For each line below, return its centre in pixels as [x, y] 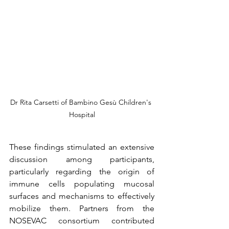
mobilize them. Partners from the [82, 208]
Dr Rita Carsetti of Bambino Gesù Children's [82, 102]
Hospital [82, 114]
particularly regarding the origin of [82, 171]
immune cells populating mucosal [82, 184]
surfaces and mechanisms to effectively [82, 196]
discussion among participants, [82, 159]
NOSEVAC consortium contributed [82, 221]
